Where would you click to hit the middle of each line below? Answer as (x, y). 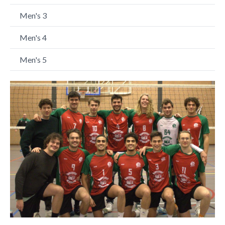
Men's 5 (33, 60)
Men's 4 (33, 37)
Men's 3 (33, 15)
